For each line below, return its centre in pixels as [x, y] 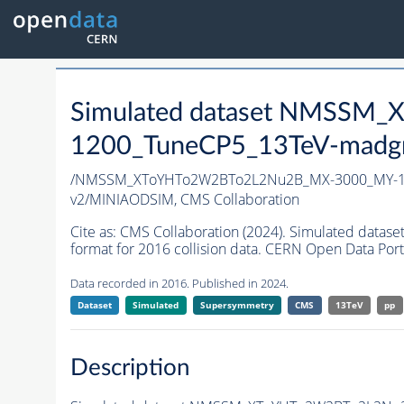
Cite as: [95, 232]
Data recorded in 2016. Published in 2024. [179, 284]
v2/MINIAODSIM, [125, 200]
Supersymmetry [237, 305]
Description [130, 367]
